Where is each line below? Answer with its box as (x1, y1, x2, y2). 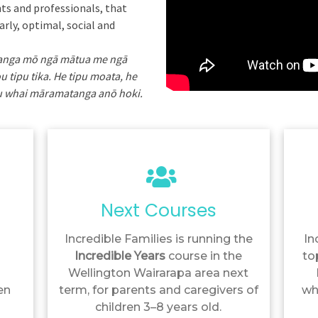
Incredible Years (75, 249, 166, 263)
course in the (165, 249, 243, 263)
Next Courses (100, 198, 216, 224)
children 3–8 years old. (95, 300, 222, 314)
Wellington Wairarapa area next (68, 266, 249, 280)
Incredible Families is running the (64, 232, 253, 246)
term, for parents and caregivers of (58, 283, 258, 297)
